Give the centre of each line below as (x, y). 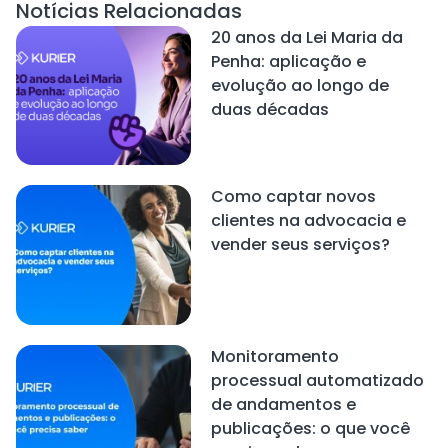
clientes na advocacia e (308, 221)
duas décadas (269, 109)
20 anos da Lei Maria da (306, 37)
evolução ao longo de (299, 85)
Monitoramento (274, 357)
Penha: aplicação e (288, 61)
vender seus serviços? (300, 245)
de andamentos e (283, 405)
